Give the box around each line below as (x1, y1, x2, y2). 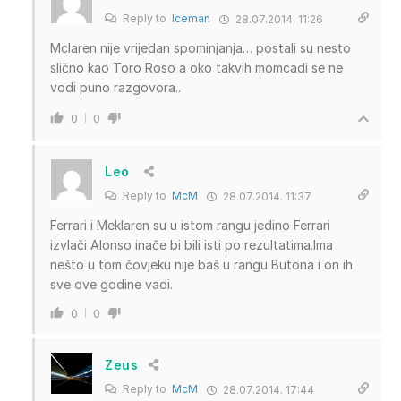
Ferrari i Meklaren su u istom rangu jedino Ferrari (50, 217, 330, 233)
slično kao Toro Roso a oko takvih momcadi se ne (50, 59, 343, 75)
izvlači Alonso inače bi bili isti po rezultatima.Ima (50, 236, 333, 252)
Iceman (172, 11, 210, 25)
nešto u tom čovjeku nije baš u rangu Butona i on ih (50, 256, 353, 272)
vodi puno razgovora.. (50, 79, 181, 95)
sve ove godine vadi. (50, 276, 173, 292)
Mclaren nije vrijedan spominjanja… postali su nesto (50, 39, 351, 55)
